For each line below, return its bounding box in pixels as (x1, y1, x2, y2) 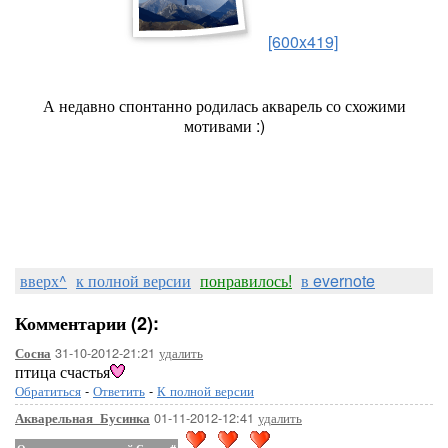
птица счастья (15, 360, 110, 383)
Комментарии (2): (15, 310, 159, 336)
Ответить (93, 381, 145, 400)
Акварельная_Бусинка (15, 409, 150, 427)
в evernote (301, 269, 375, 292)
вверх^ (20, 269, 67, 292)
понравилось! (200, 269, 292, 292)
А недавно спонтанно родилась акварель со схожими (42, 94, 406, 117)
